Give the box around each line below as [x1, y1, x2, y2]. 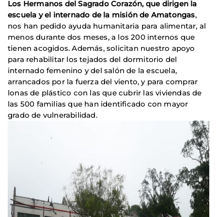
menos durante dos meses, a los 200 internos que [8, 32, 195, 42]
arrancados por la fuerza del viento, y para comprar [8, 77, 198, 86]
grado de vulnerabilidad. [8, 110, 97, 120]
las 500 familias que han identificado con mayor [8, 99, 188, 108]
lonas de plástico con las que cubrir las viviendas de [8, 88, 202, 97]
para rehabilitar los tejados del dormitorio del [8, 54, 177, 64]
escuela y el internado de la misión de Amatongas [8, 10, 195, 19]
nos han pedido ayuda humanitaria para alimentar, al [8, 21, 206, 31]
